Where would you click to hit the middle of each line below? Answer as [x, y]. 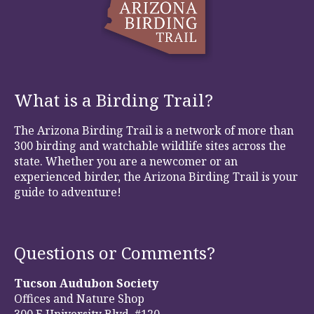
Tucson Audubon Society [86, 283]
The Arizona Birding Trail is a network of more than [154, 130]
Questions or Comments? [115, 252]
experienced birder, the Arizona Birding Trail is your [156, 176]
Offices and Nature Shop [79, 298]
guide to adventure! [68, 192]
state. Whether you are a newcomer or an [126, 161]
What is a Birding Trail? [114, 100]
